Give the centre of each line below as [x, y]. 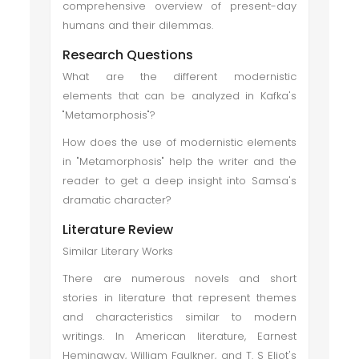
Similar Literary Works [118, 251]
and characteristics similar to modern [179, 317]
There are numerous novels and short [179, 278]
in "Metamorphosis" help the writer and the [179, 161]
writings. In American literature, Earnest [179, 336]
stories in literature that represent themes [179, 298]
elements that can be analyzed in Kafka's [179, 96]
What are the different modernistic [179, 77]
